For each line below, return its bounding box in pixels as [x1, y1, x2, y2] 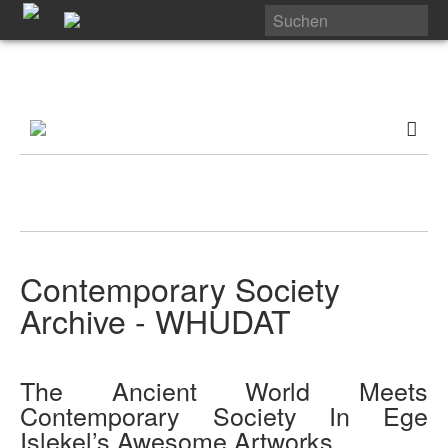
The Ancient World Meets [20, 372, 428, 409]
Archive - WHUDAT [20, 297, 291, 343]
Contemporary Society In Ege [20, 397, 428, 434]
